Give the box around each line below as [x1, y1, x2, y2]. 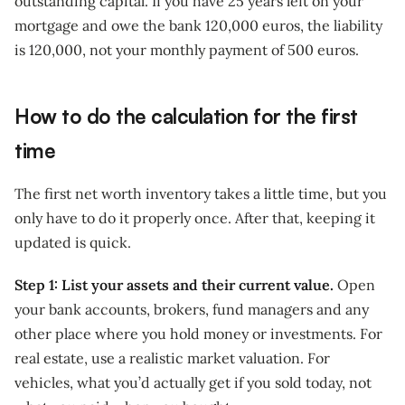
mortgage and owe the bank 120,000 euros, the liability [14, 16, 382, 35]
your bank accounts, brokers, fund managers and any [14, 300, 369, 319]
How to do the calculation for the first [14, 103, 358, 129]
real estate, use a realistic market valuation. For [14, 349, 330, 368]
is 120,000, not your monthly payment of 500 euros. [14, 41, 359, 60]
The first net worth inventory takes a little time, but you [14, 184, 387, 203]
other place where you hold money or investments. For [14, 325, 382, 344]
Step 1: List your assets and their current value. [14, 276, 334, 295]
